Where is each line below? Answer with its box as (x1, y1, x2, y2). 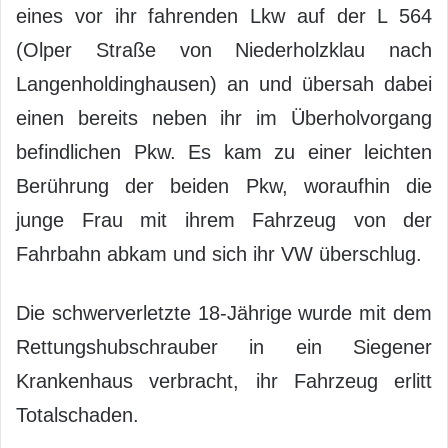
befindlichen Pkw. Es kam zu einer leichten (16, 141, 432, 164)
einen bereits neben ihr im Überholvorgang (16, 107, 432, 130)
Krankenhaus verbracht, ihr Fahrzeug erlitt (16, 370, 432, 393)
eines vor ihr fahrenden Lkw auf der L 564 (16, 5, 432, 28)
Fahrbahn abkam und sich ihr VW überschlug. (16, 243, 422, 266)
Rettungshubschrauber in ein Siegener (16, 336, 432, 359)
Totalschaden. (16, 404, 139, 427)
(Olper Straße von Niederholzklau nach (16, 39, 432, 62)
